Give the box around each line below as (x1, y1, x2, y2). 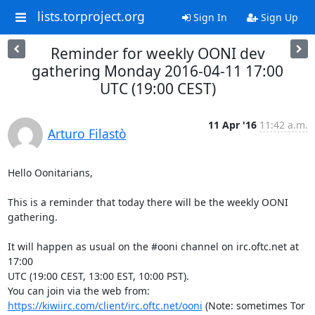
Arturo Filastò (47, 125, 127, 142)
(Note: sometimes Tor (202, 299, 305, 312)
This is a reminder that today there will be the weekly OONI (7, 195, 288, 209)
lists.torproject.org (37, 8, 145, 25)
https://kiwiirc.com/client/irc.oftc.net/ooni (7, 299, 202, 312)
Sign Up (257, 11, 298, 24)
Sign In (190, 11, 227, 24)
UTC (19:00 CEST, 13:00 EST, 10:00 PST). (7, 269, 189, 283)
